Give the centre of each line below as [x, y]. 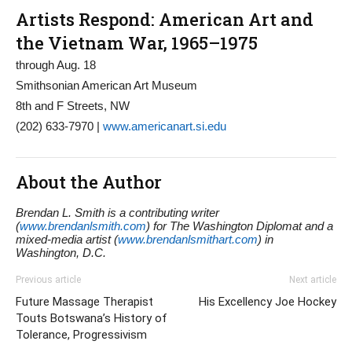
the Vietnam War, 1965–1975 [137, 42]
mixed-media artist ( [67, 239]
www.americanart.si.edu [165, 126]
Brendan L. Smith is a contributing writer [117, 212]
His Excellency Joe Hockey [268, 301]
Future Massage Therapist [84, 301]
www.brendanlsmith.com [83, 225]
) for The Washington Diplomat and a [240, 225]
